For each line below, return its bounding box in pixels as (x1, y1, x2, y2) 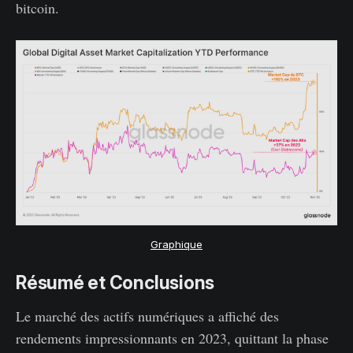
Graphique (150, 237, 203, 251)
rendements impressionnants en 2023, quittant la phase (16, 328, 329, 347)
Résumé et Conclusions (16, 271, 215, 294)
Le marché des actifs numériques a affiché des (16, 306, 279, 325)
